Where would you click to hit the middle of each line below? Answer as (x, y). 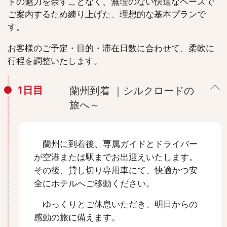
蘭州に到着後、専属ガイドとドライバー (116, 144)
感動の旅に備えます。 (77, 218)
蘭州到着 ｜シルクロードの (132, 91)
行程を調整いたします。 (55, 61)
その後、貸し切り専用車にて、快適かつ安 (116, 171)
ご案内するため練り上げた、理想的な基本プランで (107, 14)
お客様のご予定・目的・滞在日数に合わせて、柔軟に (111, 48)
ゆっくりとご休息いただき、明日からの (116, 204)
